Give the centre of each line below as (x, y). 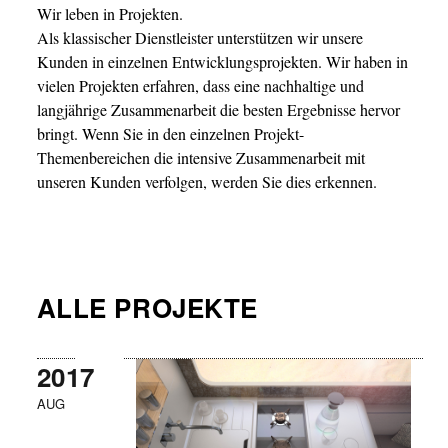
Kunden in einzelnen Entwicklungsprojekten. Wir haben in (222, 61)
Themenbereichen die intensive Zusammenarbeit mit (200, 157)
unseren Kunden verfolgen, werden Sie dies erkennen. (206, 181)
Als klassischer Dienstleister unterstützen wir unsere (199, 37)
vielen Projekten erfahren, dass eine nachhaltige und (200, 85)
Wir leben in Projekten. (109, 13)
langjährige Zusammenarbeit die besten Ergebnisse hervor (218, 109)
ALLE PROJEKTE (147, 307)
